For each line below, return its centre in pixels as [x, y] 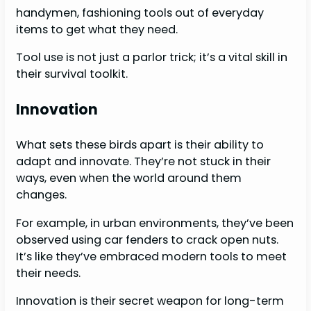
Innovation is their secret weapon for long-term [150, 301]
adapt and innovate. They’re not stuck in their [144, 162]
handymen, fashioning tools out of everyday [140, 12]
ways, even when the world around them [129, 178]
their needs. [49, 273]
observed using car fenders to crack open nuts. [148, 239]
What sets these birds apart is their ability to [140, 145]
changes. [43, 195]
